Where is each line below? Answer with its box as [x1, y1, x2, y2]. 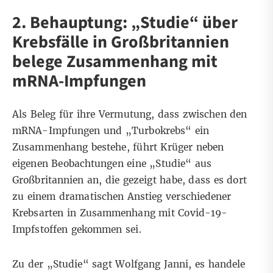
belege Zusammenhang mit [12, 49, 218, 74]
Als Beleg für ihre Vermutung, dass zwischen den [12, 108, 247, 121]
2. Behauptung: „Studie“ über [12, 10, 238, 35]
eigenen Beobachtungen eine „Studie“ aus [12, 158, 212, 170]
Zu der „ [12, 258, 53, 271]
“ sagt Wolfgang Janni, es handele [82, 258, 246, 271]
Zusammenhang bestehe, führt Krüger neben [12, 141, 224, 154]
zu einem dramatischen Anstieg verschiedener [12, 191, 232, 203]
